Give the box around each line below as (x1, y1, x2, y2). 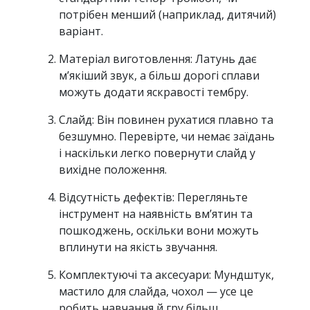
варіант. (59, 24, 103, 39)
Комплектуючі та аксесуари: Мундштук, (59, 267, 274, 283)
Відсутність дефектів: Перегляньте (59, 190, 248, 206)
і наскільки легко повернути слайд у (59, 145, 255, 161)
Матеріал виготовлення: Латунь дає (59, 51, 257, 67)
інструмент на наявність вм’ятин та (59, 206, 253, 222)
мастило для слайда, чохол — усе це (59, 284, 253, 300)
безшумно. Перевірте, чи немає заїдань (59, 129, 275, 145)
